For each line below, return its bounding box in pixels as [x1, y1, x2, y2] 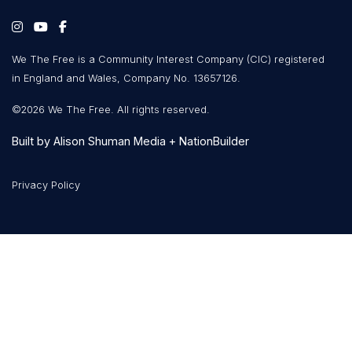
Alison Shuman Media [53, 134, 166, 148]
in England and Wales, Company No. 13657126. [12, 72, 240, 85]
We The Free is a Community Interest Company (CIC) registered [12, 53, 324, 66]
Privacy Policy [12, 179, 80, 192]
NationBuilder [179, 134, 249, 148]
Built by [12, 134, 53, 148]
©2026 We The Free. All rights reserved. [12, 104, 210, 116]
